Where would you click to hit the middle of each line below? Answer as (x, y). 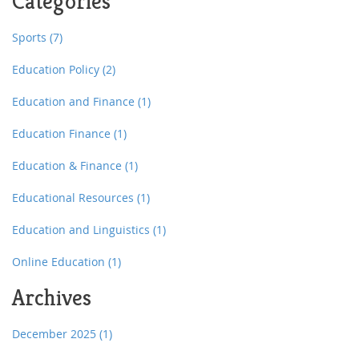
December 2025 (56, 334)
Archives (52, 298)
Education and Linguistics (83, 230)
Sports (31, 38)
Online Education (60, 262)
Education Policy (57, 70)
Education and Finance (75, 102)
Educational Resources (75, 198)
